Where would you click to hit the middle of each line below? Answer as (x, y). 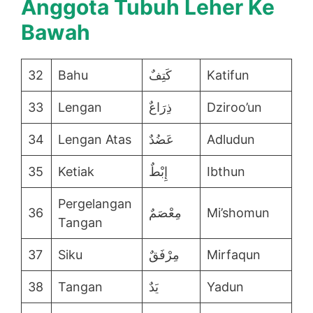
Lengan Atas (95, 140)
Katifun (228, 75)
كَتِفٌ (160, 75)
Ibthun (226, 172)
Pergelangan (95, 204)
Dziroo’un (234, 108)
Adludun (231, 140)
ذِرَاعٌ (160, 108)
